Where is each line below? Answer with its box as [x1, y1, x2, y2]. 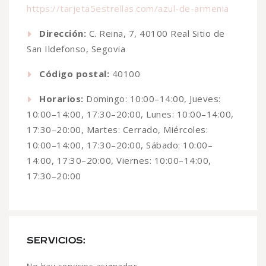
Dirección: [39, 27, 86, 39]
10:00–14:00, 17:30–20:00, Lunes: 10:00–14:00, [27, 107, 234, 120]
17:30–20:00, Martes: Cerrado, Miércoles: [27, 123, 208, 135]
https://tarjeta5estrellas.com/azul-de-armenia [27, 2, 229, 14]
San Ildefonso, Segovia [27, 42, 125, 55]
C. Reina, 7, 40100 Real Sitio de [86, 27, 225, 39]
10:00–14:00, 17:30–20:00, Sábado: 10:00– [27, 138, 213, 151]
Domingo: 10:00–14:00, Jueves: [83, 92, 221, 104]
